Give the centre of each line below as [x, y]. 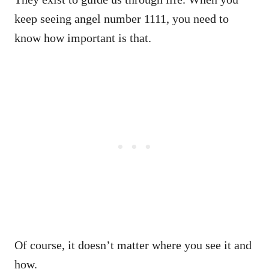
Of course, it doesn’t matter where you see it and [133, 245]
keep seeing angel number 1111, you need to [122, 18]
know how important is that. [83, 38]
